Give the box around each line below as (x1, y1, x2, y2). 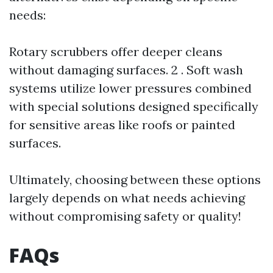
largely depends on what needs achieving (9, 190, 245, 205)
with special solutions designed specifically (9, 99, 258, 114)
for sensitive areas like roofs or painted (9, 117, 235, 132)
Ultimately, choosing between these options (9, 172, 261, 187)
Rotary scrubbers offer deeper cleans (9, 44, 222, 59)
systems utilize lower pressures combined (9, 80, 252, 96)
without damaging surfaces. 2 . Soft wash (9, 62, 243, 77)
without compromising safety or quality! (9, 208, 241, 224)
